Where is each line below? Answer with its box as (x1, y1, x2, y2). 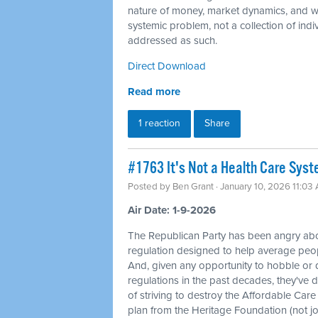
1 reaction (138, 116, 180, 129)
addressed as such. (128, 33, 217, 47)
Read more (128, 84, 180, 98)
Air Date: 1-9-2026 (128, 203, 216, 216)
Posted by (128, 180, 172, 192)
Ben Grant (172, 180, 214, 192)
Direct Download (128, 59, 206, 72)
